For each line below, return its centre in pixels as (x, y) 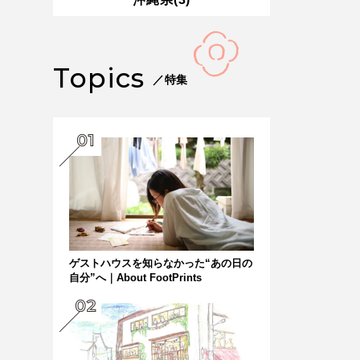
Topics (99, 78)
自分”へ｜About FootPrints (135, 277)
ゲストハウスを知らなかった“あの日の (161, 263)
